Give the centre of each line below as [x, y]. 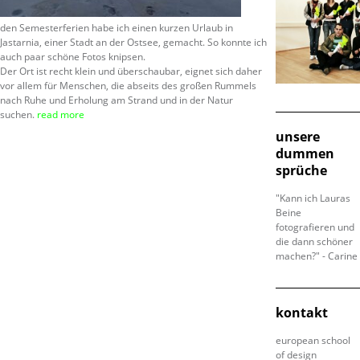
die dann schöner [314, 241]
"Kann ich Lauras [313, 198]
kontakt [301, 313]
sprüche [301, 170]
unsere [297, 137]
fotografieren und [315, 227]
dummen [305, 153]
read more [61, 115]
